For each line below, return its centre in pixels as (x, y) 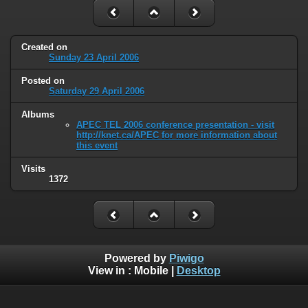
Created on (44, 47)
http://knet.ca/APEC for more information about (177, 135)
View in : (111, 270)
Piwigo (186, 258)
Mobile (151, 270)
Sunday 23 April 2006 (94, 58)
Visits (33, 169)
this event (97, 146)
